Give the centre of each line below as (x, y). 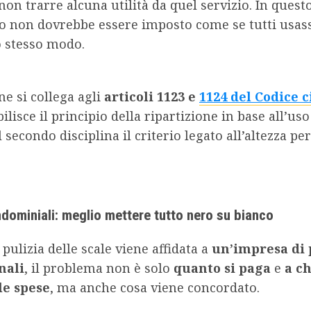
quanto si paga (222, 268)
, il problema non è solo (99, 268)
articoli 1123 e (152, 96)
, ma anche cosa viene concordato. (155, 288)
